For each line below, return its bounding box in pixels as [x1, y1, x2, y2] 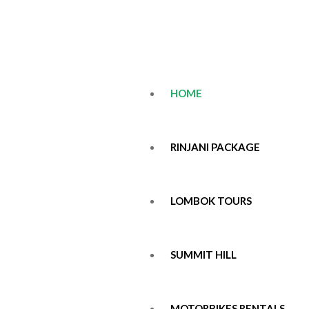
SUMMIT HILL [170, 248, 237, 261]
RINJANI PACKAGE [170, 141, 260, 153]
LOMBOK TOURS [170, 195, 252, 207]
